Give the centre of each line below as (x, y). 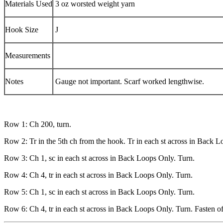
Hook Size (22, 29)
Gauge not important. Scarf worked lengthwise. (129, 81)
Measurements (28, 55)
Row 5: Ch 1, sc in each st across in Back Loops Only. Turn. (99, 192)
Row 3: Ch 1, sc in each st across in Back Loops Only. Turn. (99, 158)
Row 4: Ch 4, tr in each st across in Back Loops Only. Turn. (98, 175)
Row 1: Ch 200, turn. (38, 124)
